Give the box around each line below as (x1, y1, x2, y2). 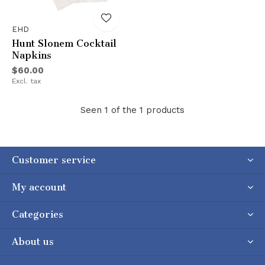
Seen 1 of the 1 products (80, 104, 185, 115)
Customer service (12, 154, 96, 166)
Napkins (12, 49, 51, 61)
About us (12, 235, 54, 247)
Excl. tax (12, 76, 41, 85)
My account (12, 181, 66, 193)
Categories (12, 208, 63, 220)
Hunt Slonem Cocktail (12, 37, 117, 49)
